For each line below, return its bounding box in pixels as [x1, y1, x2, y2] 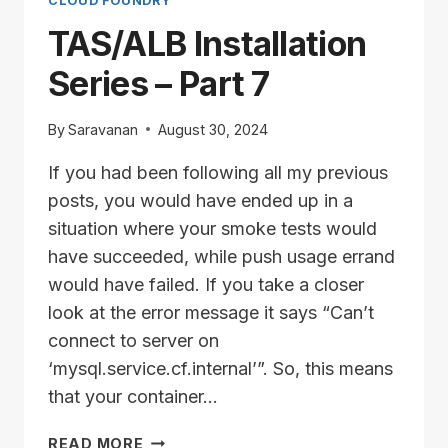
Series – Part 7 [48, 62, 270, 104]
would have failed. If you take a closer [48, 273, 364, 295]
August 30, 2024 [158, 120, 269, 138]
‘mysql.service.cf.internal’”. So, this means [48, 357, 393, 379]
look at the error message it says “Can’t [48, 301, 374, 323]
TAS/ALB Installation [48, 22, 367, 64]
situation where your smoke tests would [48, 217, 377, 239]
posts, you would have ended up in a [48, 189, 353, 211]
